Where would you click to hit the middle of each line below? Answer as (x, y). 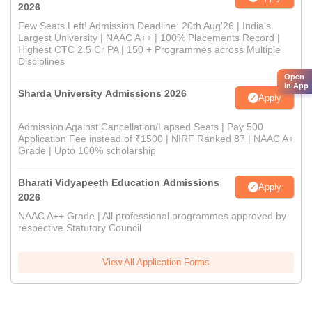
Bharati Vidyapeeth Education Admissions (119, 183)
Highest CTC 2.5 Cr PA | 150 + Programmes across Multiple (149, 50)
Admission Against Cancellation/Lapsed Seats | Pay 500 (141, 127)
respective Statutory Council (80, 228)
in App (296, 86)
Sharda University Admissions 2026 (102, 94)
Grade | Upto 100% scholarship (87, 151)
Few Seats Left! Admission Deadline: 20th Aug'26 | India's (145, 26)
